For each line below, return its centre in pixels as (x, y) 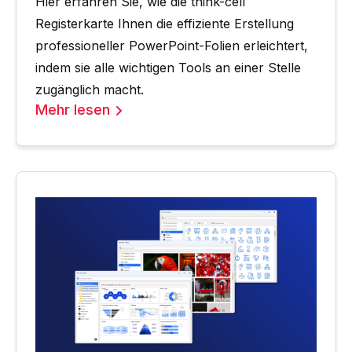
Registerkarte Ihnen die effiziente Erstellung (165, 24)
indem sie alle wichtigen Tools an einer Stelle (168, 68)
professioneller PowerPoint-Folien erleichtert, (172, 46)
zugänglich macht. (90, 90)
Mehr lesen (73, 110)
